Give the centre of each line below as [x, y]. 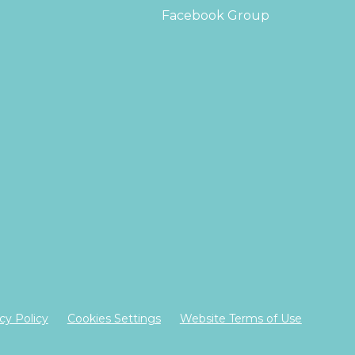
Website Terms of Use [240, 318]
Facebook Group [216, 15]
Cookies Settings [114, 318]
